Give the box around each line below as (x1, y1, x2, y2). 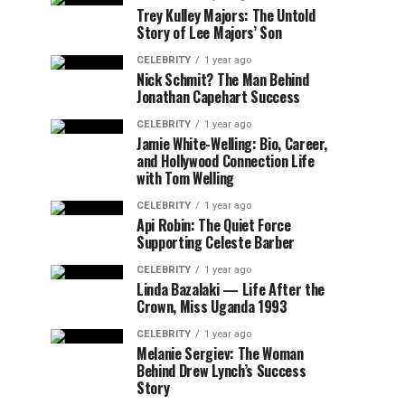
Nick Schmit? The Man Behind (137, 69, 309, 90)
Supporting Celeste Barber (137, 231, 295, 253)
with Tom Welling (137, 167, 234, 189)
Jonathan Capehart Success (137, 86, 300, 108)
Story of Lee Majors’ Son (137, 22, 282, 43)
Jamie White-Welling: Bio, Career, (137, 133, 327, 155)
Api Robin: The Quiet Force (137, 214, 291, 236)
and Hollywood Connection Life (137, 150, 315, 172)
